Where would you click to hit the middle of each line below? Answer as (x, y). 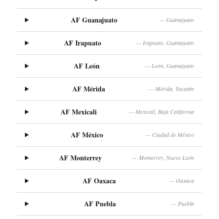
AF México (87, 134)
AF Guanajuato (94, 20)
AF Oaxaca (99, 180)
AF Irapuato (82, 43)
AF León (87, 66)
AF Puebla (100, 203)
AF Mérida (89, 88)
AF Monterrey (81, 157)
